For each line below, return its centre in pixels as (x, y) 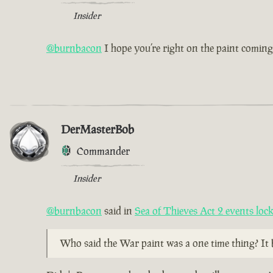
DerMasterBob (97, 129)
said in (118, 211)
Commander (103, 151)
